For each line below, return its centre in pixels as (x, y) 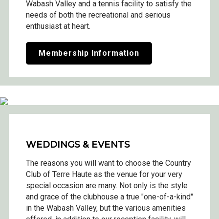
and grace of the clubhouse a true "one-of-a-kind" (109, 197)
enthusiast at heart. (58, 26)
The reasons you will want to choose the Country (109, 163)
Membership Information (89, 53)
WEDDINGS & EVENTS (78, 144)
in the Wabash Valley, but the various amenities (106, 208)
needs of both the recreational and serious (98, 15)
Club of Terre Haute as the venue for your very (104, 174)
